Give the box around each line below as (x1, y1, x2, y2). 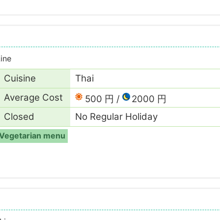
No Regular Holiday (75, 110, 158, 122)
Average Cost (4, 91, 63, 103)
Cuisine (4, 72, 36, 84)
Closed (4, 110, 34, 122)
